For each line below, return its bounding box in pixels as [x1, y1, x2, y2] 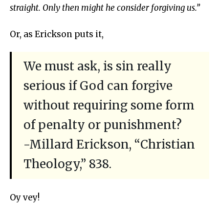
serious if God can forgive [23, 78, 173, 94]
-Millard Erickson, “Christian [23, 137, 195, 153]
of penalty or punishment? [23, 117, 182, 133]
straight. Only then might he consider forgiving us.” [10, 2, 200, 14]
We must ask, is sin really [23, 59, 172, 74]
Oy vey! [10, 192, 40, 203]
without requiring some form [23, 98, 195, 113]
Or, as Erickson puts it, [10, 29, 104, 40]
